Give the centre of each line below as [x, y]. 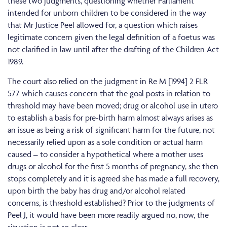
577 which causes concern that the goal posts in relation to [109, 93]
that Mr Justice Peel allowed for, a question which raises [103, 25]
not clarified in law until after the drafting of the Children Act [113, 49]
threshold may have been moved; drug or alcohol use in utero [113, 105]
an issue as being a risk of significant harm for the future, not [111, 129]
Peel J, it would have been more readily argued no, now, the [108, 215]
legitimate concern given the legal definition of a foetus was [111, 37]
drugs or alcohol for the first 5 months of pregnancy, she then [113, 166]
